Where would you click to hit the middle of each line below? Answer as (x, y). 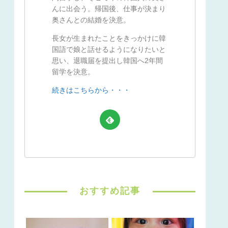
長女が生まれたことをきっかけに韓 (109, 38)
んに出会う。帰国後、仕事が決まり (109, 9)
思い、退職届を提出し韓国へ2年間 (107, 61)
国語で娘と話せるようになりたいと (109, 50)
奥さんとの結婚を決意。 (91, 20)
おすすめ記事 (110, 191)
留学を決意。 (73, 72)
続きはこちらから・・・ (91, 90)
